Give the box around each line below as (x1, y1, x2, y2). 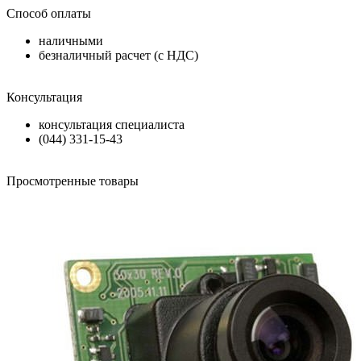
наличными (39, 34, 103, 48)
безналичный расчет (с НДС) (39, 48, 198, 63)
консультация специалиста (39, 118, 185, 132)
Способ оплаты (6, 6, 91, 21)
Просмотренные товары (6, 174, 139, 189)
